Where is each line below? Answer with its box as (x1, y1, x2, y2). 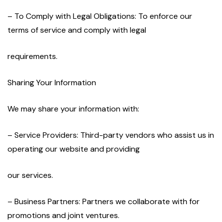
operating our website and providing (7, 144, 140, 155)
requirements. (7, 51, 57, 62)
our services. (7, 170, 53, 181)
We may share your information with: (7, 104, 139, 114)
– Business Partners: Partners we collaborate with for (7, 196, 200, 207)
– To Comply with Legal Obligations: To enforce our (7, 11, 192, 22)
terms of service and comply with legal (7, 25, 146, 36)
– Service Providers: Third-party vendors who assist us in (7, 130, 214, 141)
